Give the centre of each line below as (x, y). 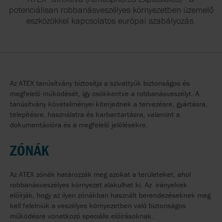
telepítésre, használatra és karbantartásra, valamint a (95, 114)
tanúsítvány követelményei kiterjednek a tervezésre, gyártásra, (109, 104)
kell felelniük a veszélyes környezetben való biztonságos (98, 205)
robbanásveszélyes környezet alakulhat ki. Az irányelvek (99, 184)
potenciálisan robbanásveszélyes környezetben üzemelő (111, 9)
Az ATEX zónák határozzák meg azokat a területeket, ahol (100, 174)
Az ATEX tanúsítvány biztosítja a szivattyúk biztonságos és (100, 83)
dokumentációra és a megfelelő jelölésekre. (79, 124)
